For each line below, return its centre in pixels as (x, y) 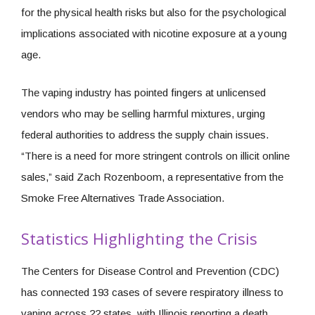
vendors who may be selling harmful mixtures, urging (143, 113)
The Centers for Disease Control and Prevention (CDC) (150, 271)
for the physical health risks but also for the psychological (154, 12)
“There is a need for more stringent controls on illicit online (155, 155)
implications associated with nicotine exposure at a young (154, 33)
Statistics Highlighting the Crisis (139, 238)
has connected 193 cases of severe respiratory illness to (152, 292)
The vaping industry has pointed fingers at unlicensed (143, 92)
